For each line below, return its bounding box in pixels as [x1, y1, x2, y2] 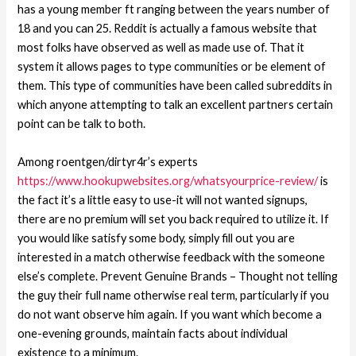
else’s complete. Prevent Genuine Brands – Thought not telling [17, 269, 339, 283]
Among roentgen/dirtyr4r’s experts [17, 154, 199, 168]
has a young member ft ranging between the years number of [17, 2, 331, 17]
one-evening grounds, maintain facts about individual [17, 326, 288, 340]
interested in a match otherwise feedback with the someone [17, 250, 326, 264]
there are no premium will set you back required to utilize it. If [17, 211, 330, 226]
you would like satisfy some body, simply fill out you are [17, 230, 296, 245]
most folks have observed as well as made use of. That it [17, 41, 305, 55]
